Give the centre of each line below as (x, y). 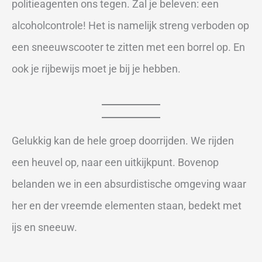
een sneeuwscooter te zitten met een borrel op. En (128, 47)
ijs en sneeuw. (44, 227)
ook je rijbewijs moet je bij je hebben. (96, 68)
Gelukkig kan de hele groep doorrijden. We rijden (123, 140)
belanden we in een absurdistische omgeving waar (129, 184)
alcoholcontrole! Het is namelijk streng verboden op (130, 25)
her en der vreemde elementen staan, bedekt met (127, 205)
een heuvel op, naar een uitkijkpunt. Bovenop (115, 162)
